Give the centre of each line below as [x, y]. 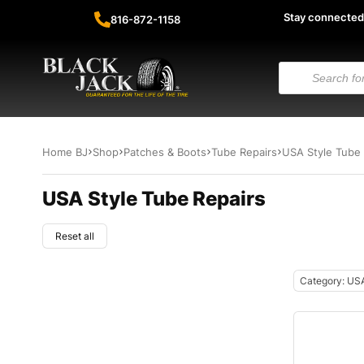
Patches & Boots [165, 152]
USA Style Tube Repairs [154, 199]
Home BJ [65, 152]
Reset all [75, 236]
